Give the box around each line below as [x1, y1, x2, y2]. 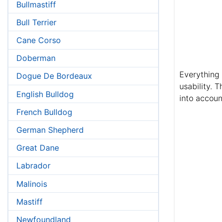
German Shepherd [16, 124, 84, 135]
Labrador [16, 161, 51, 171]
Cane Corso [16, 35, 61, 46]
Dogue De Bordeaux [16, 71, 92, 81]
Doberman [16, 53, 55, 63]
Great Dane [16, 143, 59, 153]
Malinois [16, 178, 47, 189]
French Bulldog [16, 107, 72, 117]
